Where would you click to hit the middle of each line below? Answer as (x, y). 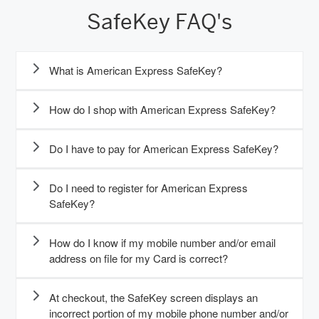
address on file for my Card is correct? (138, 258)
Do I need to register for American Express (148, 188)
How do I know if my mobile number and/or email (162, 243)
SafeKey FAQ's (159, 22)
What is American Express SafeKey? (136, 70)
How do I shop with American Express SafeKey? (162, 110)
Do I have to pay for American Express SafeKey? (164, 149)
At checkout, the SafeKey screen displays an (153, 298)
